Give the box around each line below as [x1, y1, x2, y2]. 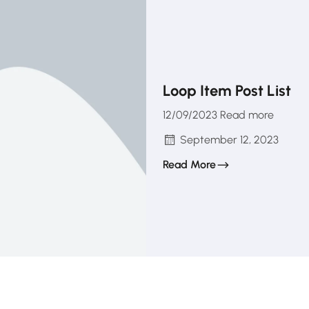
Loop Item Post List [162, 81, 291, 100]
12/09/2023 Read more [162, 108, 274, 121]
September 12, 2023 [179, 132, 279, 146]
